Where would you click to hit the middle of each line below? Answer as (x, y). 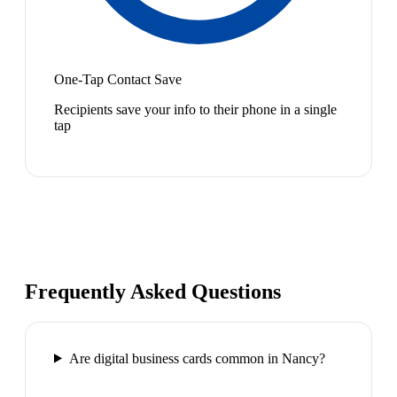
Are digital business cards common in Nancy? (197, 358)
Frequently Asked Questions (153, 291)
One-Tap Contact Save (118, 79)
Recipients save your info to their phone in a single (195, 109)
